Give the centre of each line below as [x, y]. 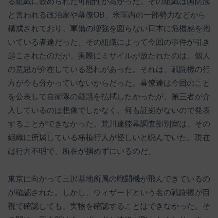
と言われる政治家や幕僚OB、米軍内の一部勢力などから [107, 15]
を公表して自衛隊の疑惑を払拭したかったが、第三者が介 [109, 97]
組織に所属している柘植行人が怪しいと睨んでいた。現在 [109, 138]
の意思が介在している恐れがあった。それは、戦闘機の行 [109, 70]
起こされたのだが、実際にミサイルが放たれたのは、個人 [109, 56]
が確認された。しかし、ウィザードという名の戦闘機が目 [109, 193]
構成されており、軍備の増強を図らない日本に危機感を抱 [109, 29]
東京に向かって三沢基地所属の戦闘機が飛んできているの [109, 179]
